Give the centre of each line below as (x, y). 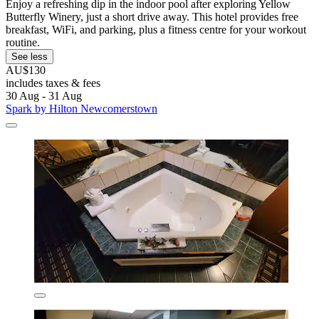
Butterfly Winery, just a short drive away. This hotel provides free (152, 16)
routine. (23, 42)
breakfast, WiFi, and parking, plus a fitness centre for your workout (156, 29)
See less (30, 56)
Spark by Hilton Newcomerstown (82, 108)
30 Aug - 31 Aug (44, 95)
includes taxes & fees (53, 83)
